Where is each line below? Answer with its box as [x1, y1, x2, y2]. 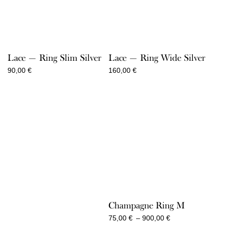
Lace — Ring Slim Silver [8, 52, 101, 64]
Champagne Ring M [108, 200, 185, 211]
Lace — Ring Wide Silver [108, 52, 205, 64]
